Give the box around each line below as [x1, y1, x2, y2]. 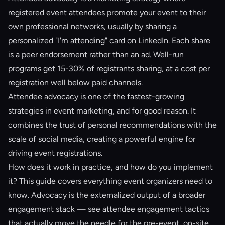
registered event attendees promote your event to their [8, 8, 206, 17]
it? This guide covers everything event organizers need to [8, 176, 212, 186]
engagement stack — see [8, 204, 102, 214]
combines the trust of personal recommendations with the [8, 120, 217, 130]
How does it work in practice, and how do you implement [8, 162, 213, 172]
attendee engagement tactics [102, 204, 209, 214]
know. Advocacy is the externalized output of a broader [8, 190, 205, 200]
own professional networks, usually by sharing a [8, 22, 177, 31]
